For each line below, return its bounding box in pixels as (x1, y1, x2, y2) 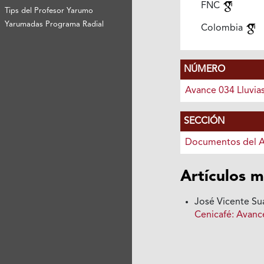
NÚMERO (183, 65, 225, 75)
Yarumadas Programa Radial (5, 20, 104, 28)
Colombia (200, 24, 245, 34)
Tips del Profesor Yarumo (5, 6, 94, 15)
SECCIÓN (183, 117, 225, 127)
